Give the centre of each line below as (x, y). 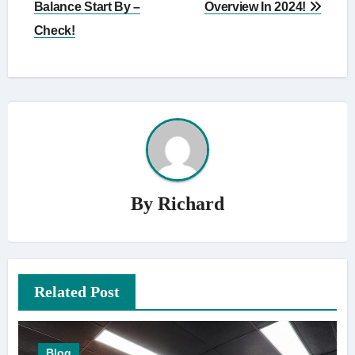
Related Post (76, 292)
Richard (191, 203)
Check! (54, 31)
